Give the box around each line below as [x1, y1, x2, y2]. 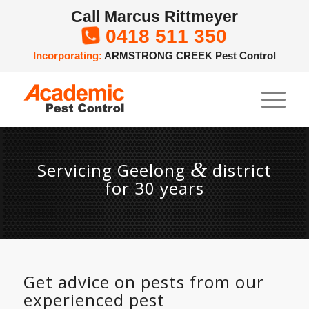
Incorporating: [32, 50, 102, 61]
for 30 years [104, 177, 204, 199]
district [207, 159, 272, 181]
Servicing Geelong [37, 159, 190, 181]
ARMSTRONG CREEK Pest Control [101, 50, 276, 61]
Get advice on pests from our [23, 270, 264, 293]
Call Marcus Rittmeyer [70, 8, 238, 26]
